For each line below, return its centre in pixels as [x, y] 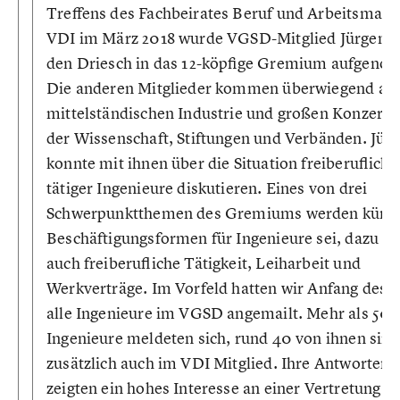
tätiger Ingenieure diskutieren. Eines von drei [207, 188]
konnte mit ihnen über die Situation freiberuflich [218, 163]
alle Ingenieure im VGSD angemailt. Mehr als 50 [219, 313]
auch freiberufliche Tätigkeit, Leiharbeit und [204, 263]
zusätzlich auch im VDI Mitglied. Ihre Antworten [218, 363]
